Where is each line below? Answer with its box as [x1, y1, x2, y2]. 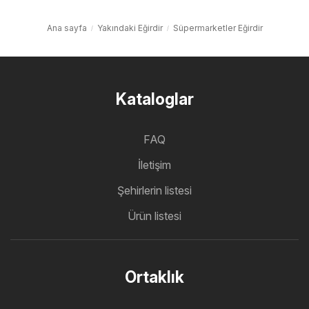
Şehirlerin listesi [117, 183, 192, 197]
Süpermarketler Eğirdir [172, 22, 263, 33]
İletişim [138, 157, 171, 172]
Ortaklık [125, 267, 184, 287]
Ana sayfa [46, 22, 87, 33]
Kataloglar [115, 89, 194, 109]
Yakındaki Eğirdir [97, 22, 163, 33]
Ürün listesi [128, 208, 181, 223]
